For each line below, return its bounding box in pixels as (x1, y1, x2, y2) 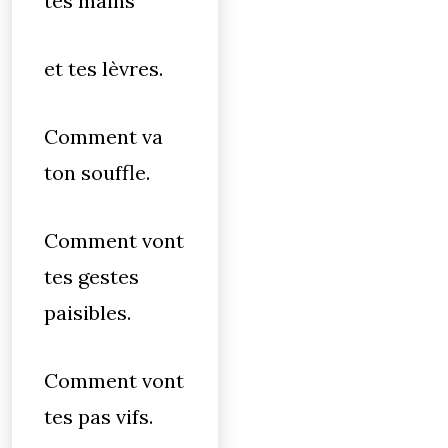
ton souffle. (44, 160, 150, 185)
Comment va (44, 124, 163, 149)
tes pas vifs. (44, 404, 153, 429)
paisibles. (44, 300, 131, 325)
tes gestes (44, 264, 139, 289)
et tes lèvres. (44, 56, 163, 81)
